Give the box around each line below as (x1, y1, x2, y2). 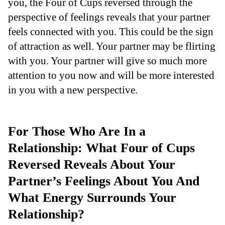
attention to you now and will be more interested (8, 69, 214, 81)
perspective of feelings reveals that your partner (8, 11, 210, 23)
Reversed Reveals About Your (8, 157, 175, 172)
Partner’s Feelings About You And (8, 173, 199, 188)
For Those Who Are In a (8, 124, 146, 139)
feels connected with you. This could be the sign (8, 25, 213, 37)
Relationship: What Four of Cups (8, 140, 195, 155)
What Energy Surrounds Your (8, 190, 176, 205)
